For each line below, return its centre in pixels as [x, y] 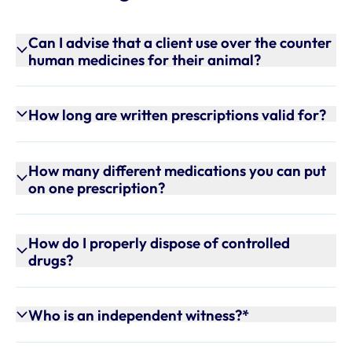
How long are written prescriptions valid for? [178, 115]
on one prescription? [97, 187]
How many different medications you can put [178, 170]
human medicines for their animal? [145, 59]
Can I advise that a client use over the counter [180, 42]
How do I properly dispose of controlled [159, 243]
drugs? [51, 260]
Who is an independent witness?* [139, 315]
